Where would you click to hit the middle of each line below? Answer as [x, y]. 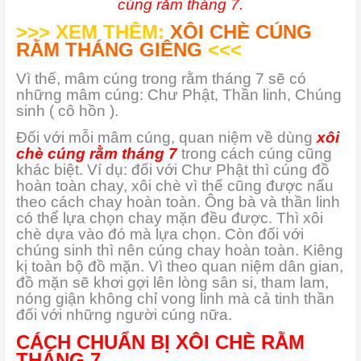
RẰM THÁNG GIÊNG [109, 49]
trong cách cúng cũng [256, 154]
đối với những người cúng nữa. [124, 315]
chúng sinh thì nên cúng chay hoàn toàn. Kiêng [179, 251]
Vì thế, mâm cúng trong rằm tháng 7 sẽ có [161, 78]
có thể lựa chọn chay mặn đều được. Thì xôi [169, 218]
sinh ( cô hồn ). [67, 110]
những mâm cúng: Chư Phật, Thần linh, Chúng [178, 94]
